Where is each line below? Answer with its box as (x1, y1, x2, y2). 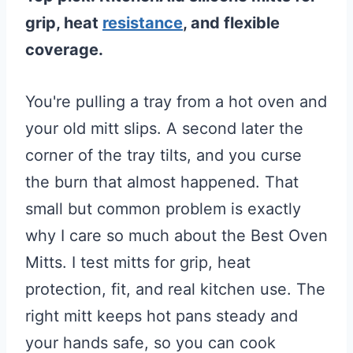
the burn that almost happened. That (25, 173, 299, 191)
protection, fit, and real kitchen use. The (25, 280, 325, 299)
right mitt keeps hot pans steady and (25, 307, 298, 325)
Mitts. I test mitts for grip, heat (25, 253, 251, 272)
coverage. (25, 40, 103, 59)
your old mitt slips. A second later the (25, 119, 303, 138)
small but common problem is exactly (25, 199, 301, 218)
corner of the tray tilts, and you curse (25, 146, 302, 165)
